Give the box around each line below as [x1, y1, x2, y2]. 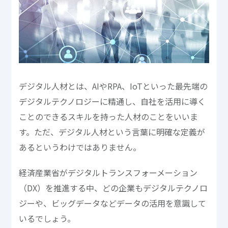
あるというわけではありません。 [19, 140, 141, 153]
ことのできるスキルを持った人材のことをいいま [19, 110, 198, 123]
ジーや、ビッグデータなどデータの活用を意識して [19, 196, 207, 209]
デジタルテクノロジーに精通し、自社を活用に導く [19, 95, 206, 107]
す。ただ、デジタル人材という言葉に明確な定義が [19, 125, 206, 138]
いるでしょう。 [19, 212, 76, 224]
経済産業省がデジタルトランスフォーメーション [19, 166, 198, 179]
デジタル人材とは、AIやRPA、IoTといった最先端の [19, 79, 208, 92]
